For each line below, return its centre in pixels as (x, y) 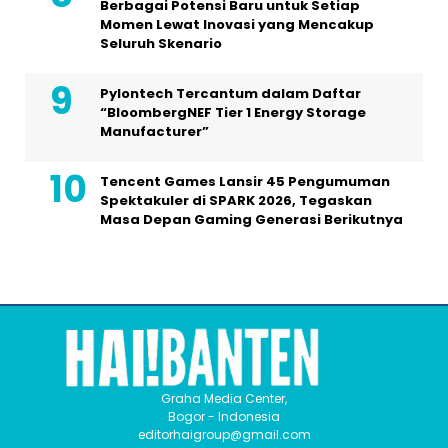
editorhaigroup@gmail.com (224, 434)
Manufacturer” (154, 131)
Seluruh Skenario (161, 43)
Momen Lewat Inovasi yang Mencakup (237, 24)
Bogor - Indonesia (224, 416)
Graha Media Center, (224, 398)
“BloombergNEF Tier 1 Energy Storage (233, 112)
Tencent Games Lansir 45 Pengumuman (245, 181)
